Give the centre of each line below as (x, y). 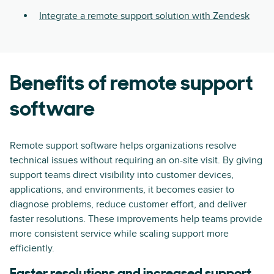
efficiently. (32, 248)
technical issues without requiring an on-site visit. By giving (136, 160)
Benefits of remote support (131, 85)
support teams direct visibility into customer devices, (122, 175)
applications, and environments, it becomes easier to (122, 190)
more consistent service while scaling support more (119, 234)
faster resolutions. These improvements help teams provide (136, 219)
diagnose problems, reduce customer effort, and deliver (128, 204)
